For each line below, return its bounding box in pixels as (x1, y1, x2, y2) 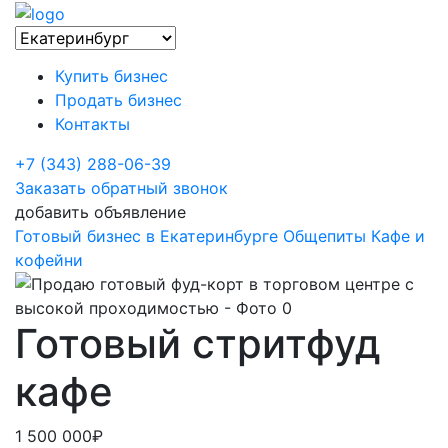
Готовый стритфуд (15, 318, 381, 368)
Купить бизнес (55, 65, 168, 86)
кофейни (15, 249, 83, 270)
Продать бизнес (55, 89, 182, 110)
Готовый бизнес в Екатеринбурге (15, 225, 278, 246)
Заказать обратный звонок (15, 177, 228, 198)
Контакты (55, 113, 130, 134)
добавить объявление (15, 201, 186, 222)
